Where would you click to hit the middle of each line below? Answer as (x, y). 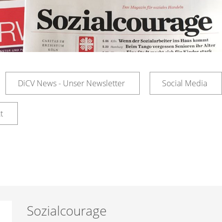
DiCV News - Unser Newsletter (71, 83)
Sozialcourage (67, 211)
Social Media (185, 83)
